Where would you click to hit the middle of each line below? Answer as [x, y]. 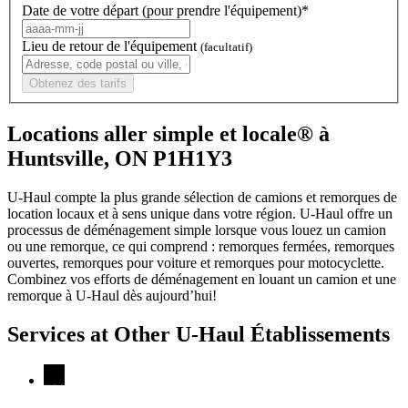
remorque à [41, 295]
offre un [368, 213]
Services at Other [92, 334]
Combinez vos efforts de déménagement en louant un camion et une [202, 279]
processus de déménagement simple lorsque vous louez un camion [197, 229]
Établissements [317, 334]
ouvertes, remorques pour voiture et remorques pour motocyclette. [196, 262]
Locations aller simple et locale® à [168, 133]
